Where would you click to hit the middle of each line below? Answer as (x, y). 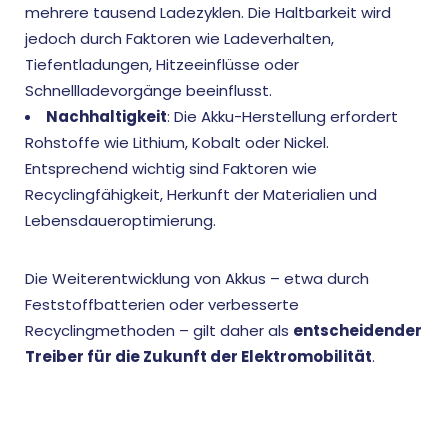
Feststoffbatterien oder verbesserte (162, 304)
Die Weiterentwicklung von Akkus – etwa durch (197, 278)
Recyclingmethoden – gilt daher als (159, 330)
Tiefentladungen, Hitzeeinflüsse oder (162, 64)
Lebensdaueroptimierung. (120, 220)
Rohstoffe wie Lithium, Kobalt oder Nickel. (177, 142)
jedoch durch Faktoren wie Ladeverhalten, (179, 38)
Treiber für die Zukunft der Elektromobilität (198, 356)
